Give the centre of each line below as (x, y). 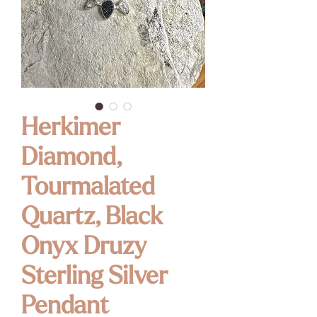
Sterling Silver (94, 277)
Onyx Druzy (84, 248)
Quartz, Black (92, 218)
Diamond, (71, 158)
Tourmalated (88, 188)
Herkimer (71, 129)
